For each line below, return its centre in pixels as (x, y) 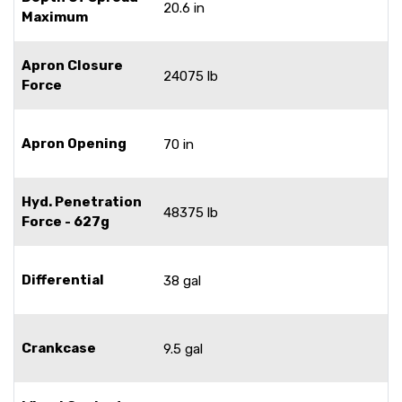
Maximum (55, 17)
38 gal (182, 280)
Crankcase (59, 348)
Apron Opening (74, 143)
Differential (63, 280)
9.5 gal (183, 349)
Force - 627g (66, 221)
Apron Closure (72, 65)
